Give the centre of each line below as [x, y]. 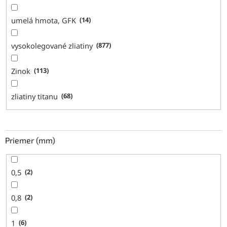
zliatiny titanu [35, 96]
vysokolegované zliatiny [52, 45]
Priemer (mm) [30, 140]
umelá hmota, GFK [44, 20]
